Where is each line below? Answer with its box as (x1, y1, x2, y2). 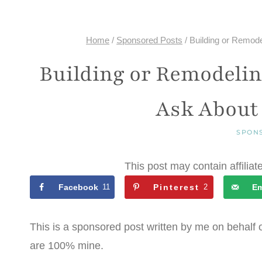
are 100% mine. (30, 239, 104, 251)
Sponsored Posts (116, 35, 183, 45)
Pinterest (153, 182, 200, 192)
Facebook (58, 182, 98, 192)
